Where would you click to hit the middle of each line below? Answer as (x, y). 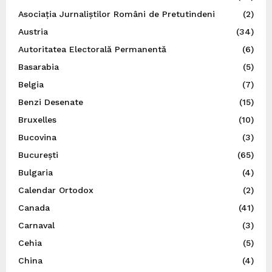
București (38, 155)
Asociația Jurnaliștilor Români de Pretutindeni (117, 14)
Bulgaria (36, 172)
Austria (33, 31)
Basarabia (39, 66)
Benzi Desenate (51, 102)
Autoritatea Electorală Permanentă (92, 49)
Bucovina (37, 137)
